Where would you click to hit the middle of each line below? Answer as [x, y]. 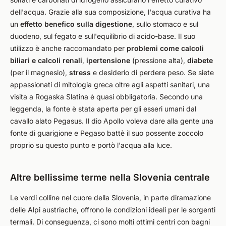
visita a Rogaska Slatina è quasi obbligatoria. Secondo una [106, 97]
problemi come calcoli [164, 48]
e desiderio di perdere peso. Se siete [152, 72]
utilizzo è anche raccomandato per [67, 48]
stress [80, 72]
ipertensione [109, 60]
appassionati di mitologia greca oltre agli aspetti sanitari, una [110, 84]
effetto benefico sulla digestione [76, 24]
